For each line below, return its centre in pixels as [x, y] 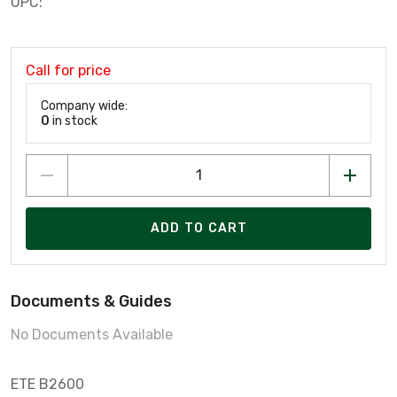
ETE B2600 [47, 384]
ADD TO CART [199, 229]
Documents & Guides [91, 301]
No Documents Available [92, 334]
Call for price [68, 70]
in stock [74, 121]
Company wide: [84, 105]
